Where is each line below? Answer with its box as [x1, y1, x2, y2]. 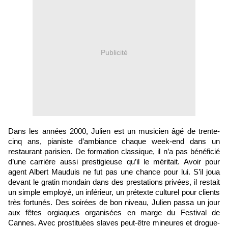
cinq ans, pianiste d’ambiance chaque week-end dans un [8, 137, 220, 146]
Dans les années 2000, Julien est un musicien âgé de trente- [8, 127, 220, 136]
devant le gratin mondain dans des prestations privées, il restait [8, 178, 220, 187]
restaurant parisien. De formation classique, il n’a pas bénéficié [8, 148, 220, 156]
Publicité [100, 48, 128, 56]
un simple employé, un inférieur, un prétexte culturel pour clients [8, 188, 220, 197]
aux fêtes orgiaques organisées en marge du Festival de [8, 209, 220, 217]
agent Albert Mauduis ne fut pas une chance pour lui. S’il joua [8, 168, 220, 177]
